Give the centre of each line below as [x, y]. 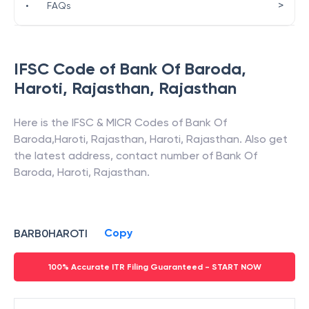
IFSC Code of [67, 69]
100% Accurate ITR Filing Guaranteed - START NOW [154, 267]
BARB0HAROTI [51, 233]
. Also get [263, 139]
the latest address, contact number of [115, 156]
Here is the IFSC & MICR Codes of [100, 122]
